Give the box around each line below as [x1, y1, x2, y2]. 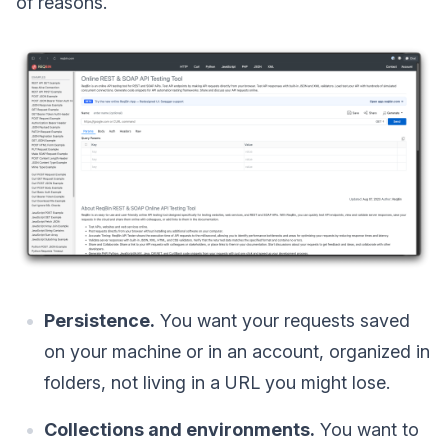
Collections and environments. [44, 419, 315, 441]
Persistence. [44, 310, 155, 332]
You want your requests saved [155, 310, 410, 332]
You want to [315, 419, 419, 441]
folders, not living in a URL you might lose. [44, 372, 390, 394]
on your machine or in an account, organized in [44, 341, 430, 363]
